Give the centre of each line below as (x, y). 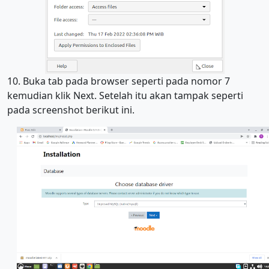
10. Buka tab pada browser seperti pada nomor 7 (119, 81)
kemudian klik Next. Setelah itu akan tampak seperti (125, 95)
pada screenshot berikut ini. (71, 110)
